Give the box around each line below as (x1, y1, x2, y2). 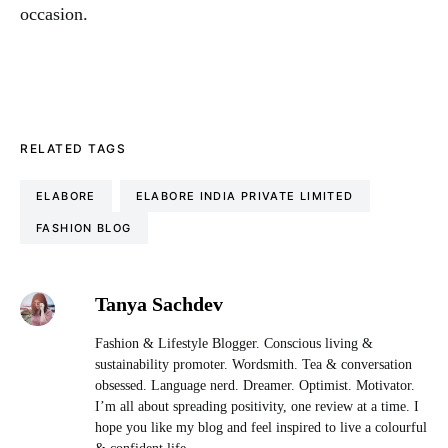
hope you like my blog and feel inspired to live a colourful (94, 419, 427, 435)
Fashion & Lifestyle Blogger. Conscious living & (94, 335, 373, 351)
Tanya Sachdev (94, 292, 223, 315)
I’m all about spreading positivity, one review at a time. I (94, 398, 419, 414)
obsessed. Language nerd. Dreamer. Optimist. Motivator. (94, 377, 415, 393)
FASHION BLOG (36, 220, 132, 235)
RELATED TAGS (20, 140, 126, 156)
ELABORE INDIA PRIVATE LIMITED (135, 188, 354, 203)
